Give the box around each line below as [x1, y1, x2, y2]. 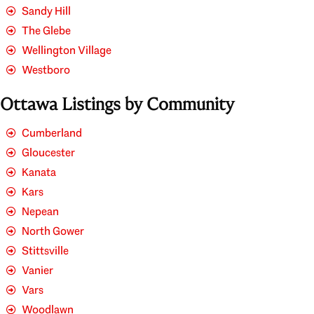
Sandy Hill [22, 3, 71, 18]
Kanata [22, 164, 57, 179]
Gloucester [22, 144, 76, 160]
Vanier [22, 262, 54, 278]
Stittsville [22, 243, 69, 258]
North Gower [22, 223, 85, 238]
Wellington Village [22, 42, 112, 57]
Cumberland [22, 125, 83, 140]
